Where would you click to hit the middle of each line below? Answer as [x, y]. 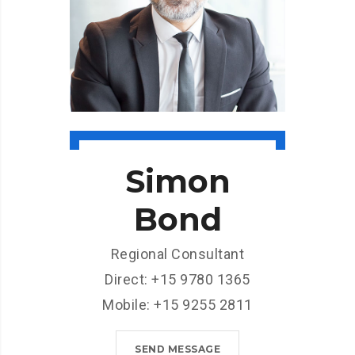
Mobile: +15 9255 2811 [177, 304]
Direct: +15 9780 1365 [177, 279]
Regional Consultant [177, 254]
